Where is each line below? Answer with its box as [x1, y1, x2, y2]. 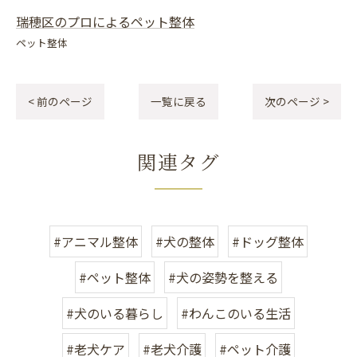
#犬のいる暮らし [66, 304, 163, 323]
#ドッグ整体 [232, 232, 304, 251]
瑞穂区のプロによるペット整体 [16, 12, 194, 31]
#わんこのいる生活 [181, 304, 291, 323]
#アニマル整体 [53, 232, 138, 251]
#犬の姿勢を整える [168, 268, 278, 287]
